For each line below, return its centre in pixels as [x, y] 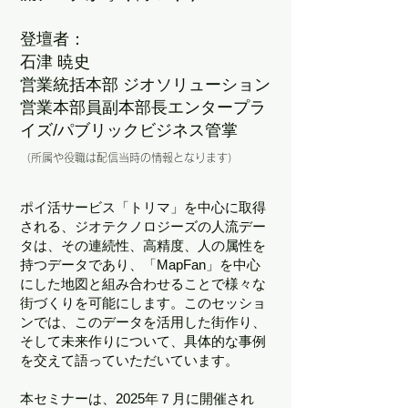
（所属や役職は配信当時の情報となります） [129, 158]
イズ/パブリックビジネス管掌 [129, 130]
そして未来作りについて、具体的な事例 [143, 341]
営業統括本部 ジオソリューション [145, 85]
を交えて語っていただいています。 [129, 360]
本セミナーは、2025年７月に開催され [137, 398]
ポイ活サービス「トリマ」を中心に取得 [143, 207]
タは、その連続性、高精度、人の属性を [143, 245]
